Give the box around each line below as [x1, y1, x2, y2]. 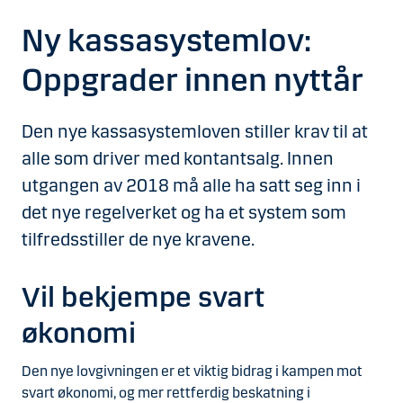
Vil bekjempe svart [22, 280, 264, 315]
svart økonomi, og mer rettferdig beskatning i [22, 383, 310, 401]
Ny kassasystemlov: [22, 21, 311, 60]
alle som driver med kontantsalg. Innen [22, 148, 334, 169]
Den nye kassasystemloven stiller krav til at [22, 121, 368, 142]
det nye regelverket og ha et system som [22, 201, 346, 223]
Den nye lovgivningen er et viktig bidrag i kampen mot [22, 362, 363, 380]
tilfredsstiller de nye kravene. [22, 228, 255, 250]
